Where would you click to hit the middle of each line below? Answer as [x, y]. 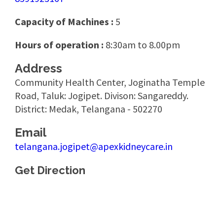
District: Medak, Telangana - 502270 [89, 109]
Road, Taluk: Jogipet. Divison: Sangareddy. [102, 95]
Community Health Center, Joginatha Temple [110, 82]
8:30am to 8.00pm [143, 45]
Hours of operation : [60, 45]
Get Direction [50, 170]
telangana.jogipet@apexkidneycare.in [94, 146]
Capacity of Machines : [65, 21]
